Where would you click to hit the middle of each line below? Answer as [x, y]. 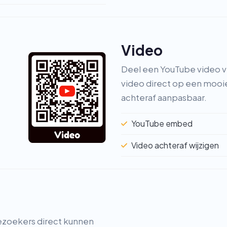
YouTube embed [162, 124]
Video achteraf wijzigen [175, 145]
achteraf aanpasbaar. [164, 97]
